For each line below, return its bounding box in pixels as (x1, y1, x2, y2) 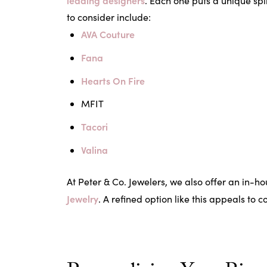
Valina (81, 143, 108, 156)
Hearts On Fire (81, 74, 145, 87)
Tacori (81, 120, 108, 133)
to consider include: (67, 11, 151, 23)
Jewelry (67, 192, 98, 205)
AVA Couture (81, 27, 135, 41)
